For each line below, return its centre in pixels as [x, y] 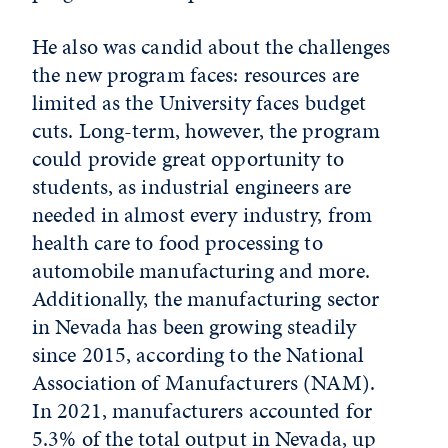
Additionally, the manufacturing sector [206, 298]
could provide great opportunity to [188, 158]
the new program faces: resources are [196, 74]
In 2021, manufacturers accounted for [202, 410]
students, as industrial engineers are [192, 186]
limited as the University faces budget [199, 102]
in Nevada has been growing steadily [194, 326]
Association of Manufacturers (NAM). [203, 382]
